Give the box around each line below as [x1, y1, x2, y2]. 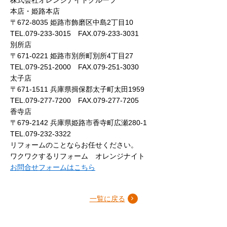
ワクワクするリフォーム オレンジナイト [10, 152, 145, 160]
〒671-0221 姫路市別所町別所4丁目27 [10, 51, 133, 60]
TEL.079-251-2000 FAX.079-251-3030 [10, 62, 139, 71]
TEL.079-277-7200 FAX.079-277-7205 [10, 96, 139, 104]
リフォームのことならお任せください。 [10, 140, 138, 149]
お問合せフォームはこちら [10, 163, 95, 171]
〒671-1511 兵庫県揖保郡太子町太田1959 [10, 85, 144, 93]
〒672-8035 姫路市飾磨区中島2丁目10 [10, 18, 133, 26]
